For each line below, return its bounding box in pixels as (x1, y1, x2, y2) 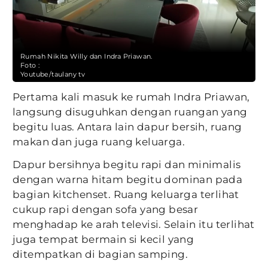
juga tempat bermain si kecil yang (13, 233, 194, 246)
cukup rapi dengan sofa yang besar (13, 203, 199, 216)
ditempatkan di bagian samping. (13, 248, 188, 261)
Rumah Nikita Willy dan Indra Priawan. (20, 52, 153, 61)
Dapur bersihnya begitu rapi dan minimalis (13, 159, 241, 171)
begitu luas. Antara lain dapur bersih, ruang (13, 121, 242, 133)
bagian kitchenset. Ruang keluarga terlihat (13, 188, 239, 201)
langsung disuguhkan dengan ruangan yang (13, 106, 248, 118)
